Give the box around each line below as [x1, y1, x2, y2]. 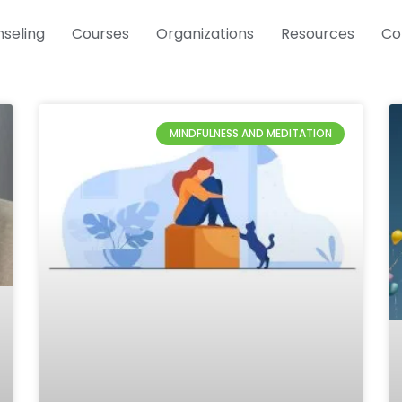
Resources [281, 22, 355, 44]
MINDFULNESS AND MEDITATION [169, 126, 332, 142]
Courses [72, 22, 130, 44]
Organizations [156, 22, 255, 44]
